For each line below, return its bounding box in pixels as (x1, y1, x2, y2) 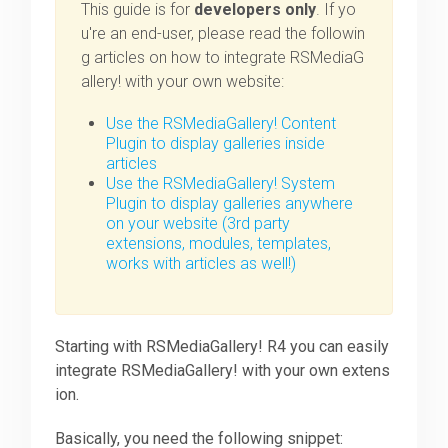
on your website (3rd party (106, 214, 291, 234)
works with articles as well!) (106, 254, 297, 274)
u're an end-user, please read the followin (81, 24, 366, 44)
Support (19, 108, 85, 129)
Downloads (19, 38, 104, 59)
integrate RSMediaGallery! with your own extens (55, 361, 391, 381)
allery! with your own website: (81, 72, 285, 92)
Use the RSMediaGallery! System (106, 174, 336, 194)
